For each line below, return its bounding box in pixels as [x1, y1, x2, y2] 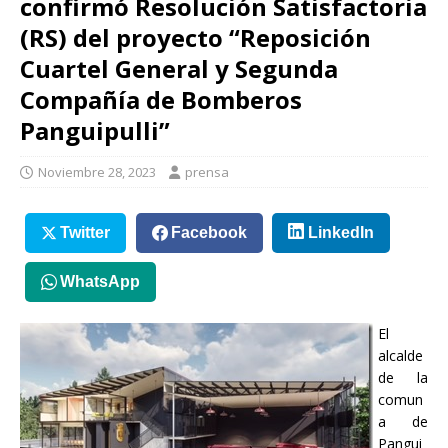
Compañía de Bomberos [20, 82, 302, 116]
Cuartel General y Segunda [20, 51, 338, 85]
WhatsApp [59, 273, 140, 291]
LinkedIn [307, 223, 374, 241]
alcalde [378, 346, 423, 366]
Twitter [59, 223, 110, 241]
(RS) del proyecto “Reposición [20, 20, 371, 54]
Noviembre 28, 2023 [38, 162, 156, 181]
